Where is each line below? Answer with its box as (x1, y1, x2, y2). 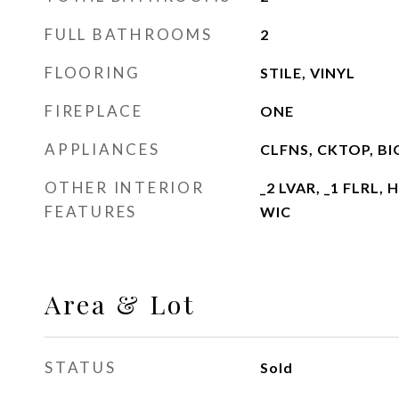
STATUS (45, 358, 117, 377)
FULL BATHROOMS (45, 25, 213, 44)
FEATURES (45, 202, 137, 221)
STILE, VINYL (259, 64, 355, 81)
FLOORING (45, 63, 141, 82)
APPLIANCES (45, 140, 160, 159)
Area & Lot (45, 287, 196, 321)
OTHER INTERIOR (45, 178, 205, 197)
